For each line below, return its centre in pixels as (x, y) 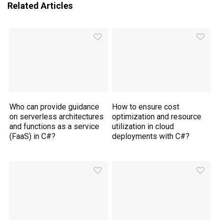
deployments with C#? (151, 137)
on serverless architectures (57, 117)
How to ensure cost (146, 107)
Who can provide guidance (55, 107)
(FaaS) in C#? (33, 137)
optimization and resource (157, 117)
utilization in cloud (143, 127)
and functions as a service (55, 127)
